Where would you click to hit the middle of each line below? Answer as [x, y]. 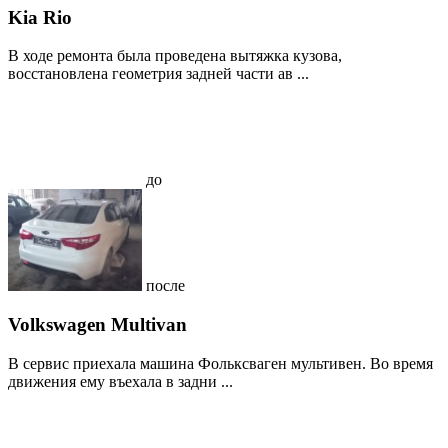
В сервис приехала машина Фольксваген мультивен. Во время [220, 363]
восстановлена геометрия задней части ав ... [158, 74]
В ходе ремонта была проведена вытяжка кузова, [175, 56]
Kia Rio [40, 17]
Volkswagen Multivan [97, 325]
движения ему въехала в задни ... [120, 381]
